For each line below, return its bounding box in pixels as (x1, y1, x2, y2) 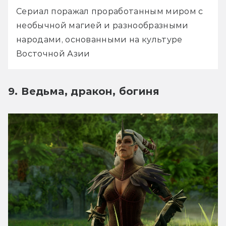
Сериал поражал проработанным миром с (16, 7, 203, 17)
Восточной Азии (16, 49, 90, 59)
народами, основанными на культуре (16, 35, 183, 45)
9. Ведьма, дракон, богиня (8, 85, 159, 98)
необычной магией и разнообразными (16, 21, 189, 31)
